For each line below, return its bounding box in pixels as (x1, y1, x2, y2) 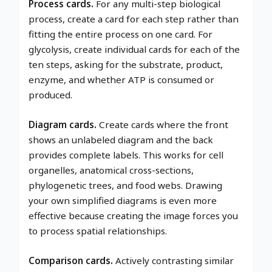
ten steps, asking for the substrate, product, (29, 58, 223, 70)
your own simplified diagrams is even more (29, 194, 217, 206)
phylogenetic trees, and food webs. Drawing (29, 178, 222, 191)
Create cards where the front (97, 118, 228, 131)
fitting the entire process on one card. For (29, 27, 212, 40)
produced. (29, 88, 72, 101)
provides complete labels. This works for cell (29, 148, 223, 161)
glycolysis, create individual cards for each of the (29, 42, 240, 55)
